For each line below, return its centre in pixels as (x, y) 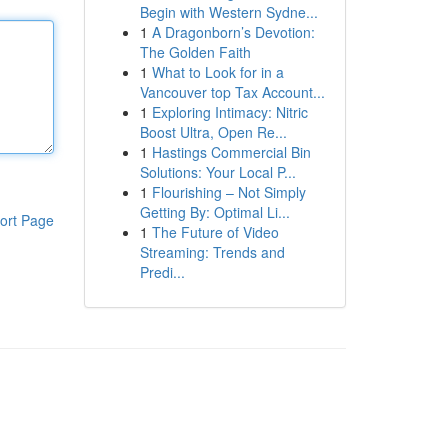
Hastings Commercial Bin (231, 152)
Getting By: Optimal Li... (214, 212)
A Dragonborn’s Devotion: (233, 32)
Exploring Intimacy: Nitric (229, 112)
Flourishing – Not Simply (228, 192)
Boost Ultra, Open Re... (213, 132)
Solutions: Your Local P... (217, 172)
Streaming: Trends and (212, 252)
